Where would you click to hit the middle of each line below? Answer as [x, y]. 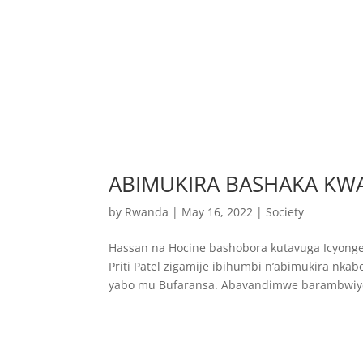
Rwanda [147, 211]
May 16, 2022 [218, 211]
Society [285, 211]
